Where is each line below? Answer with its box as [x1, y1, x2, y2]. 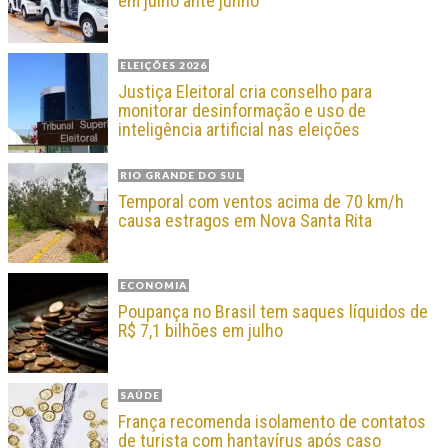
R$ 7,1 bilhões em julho [118, 319, 283, 341]
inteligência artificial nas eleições [118, 118, 360, 140]
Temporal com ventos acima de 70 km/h [118, 190, 404, 212]
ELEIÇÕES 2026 [120, 58, 207, 71]
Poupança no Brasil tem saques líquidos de [118, 300, 428, 322]
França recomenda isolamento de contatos [118, 410, 426, 432]
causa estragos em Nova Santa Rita [118, 209, 372, 231]
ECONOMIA [120, 278, 187, 291]
